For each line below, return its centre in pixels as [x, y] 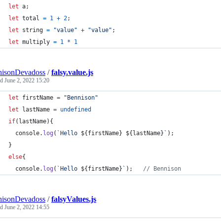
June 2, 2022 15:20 [27, 80]
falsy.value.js [72, 72]
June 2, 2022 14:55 [27, 207]
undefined [76, 110]
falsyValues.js [74, 199]
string [33, 30]
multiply [36, 42]
